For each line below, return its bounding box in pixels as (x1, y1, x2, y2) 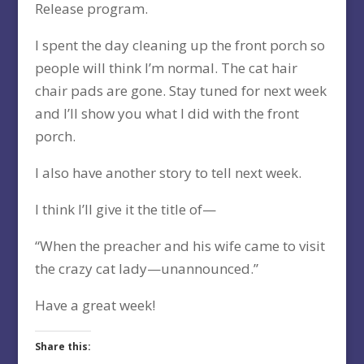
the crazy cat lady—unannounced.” (34, 259, 258, 279)
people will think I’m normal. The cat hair (34, 58, 297, 78)
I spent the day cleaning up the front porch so (34, 36, 325, 55)
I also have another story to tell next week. (34, 163, 301, 183)
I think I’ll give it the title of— (34, 200, 216, 219)
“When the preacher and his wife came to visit (34, 236, 325, 256)
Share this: (34, 340, 91, 354)
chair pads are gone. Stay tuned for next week (34, 81, 327, 101)
